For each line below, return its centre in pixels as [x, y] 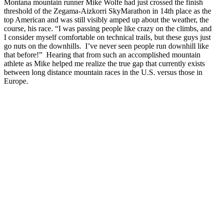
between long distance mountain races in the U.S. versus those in [103, 72]
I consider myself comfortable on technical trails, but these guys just [107, 37]
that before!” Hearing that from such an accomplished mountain [102, 54]
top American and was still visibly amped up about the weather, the [106, 19]
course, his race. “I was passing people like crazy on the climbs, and [108, 28]
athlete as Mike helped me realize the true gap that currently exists [104, 63]
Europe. [16, 81]
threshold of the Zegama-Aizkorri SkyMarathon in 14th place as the [108, 11]
